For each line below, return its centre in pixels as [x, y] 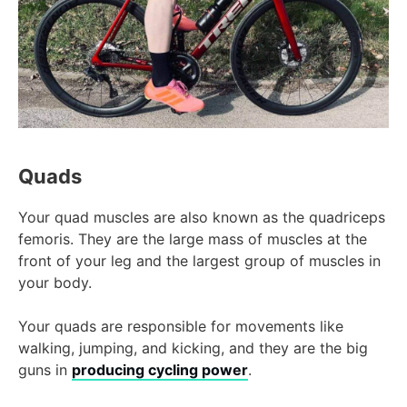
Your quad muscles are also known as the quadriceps [202, 218]
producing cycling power [160, 370]
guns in [45, 370]
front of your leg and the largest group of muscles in [199, 261]
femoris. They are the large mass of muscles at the [193, 239]
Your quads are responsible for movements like [181, 327]
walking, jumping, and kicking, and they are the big [193, 348]
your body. [55, 283]
